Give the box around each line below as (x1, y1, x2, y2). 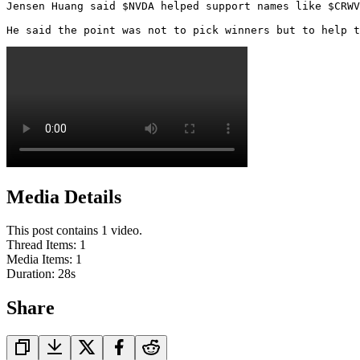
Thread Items (6, 238, 73, 252)
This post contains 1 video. (6, 223, 142, 238)
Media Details (6, 186, 121, 207)
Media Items (6, 252, 69, 267)
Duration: (6, 267, 58, 281)
